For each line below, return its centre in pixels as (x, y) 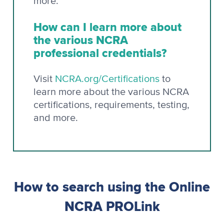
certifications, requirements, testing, (111, 105)
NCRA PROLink (112, 206)
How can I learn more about (107, 27)
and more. (56, 118)
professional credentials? (100, 53)
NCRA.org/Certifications (107, 79)
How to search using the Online (112, 187)
